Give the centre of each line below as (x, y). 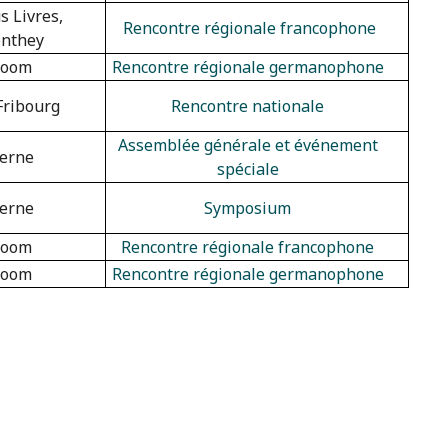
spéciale (247, 168)
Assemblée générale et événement (247, 144)
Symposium (247, 207)
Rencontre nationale (247, 105)
